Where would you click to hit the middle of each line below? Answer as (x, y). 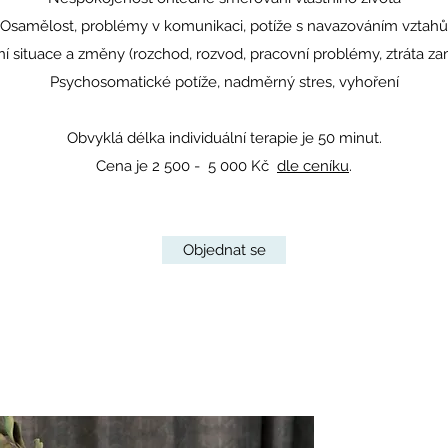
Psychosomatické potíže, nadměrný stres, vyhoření (224, 82)
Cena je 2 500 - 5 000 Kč (186, 166)
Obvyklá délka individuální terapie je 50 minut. (224, 138)
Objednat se (224, 250)
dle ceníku (313, 166)
